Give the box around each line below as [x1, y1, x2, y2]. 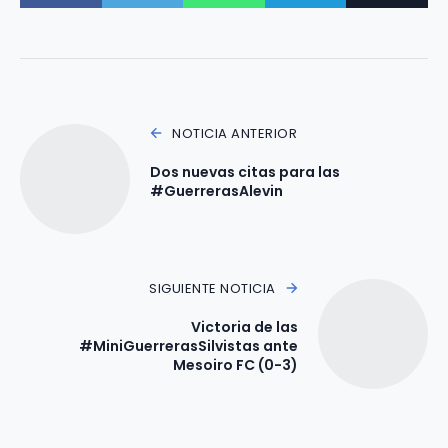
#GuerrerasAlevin [150, 180, 283, 201]
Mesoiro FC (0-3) [173, 354, 298, 375]
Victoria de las [191, 316, 298, 337]
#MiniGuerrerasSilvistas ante [79, 335, 298, 356]
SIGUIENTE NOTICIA [149, 278, 276, 298]
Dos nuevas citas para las [150, 161, 340, 182]
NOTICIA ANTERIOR [172, 123, 298, 143]
